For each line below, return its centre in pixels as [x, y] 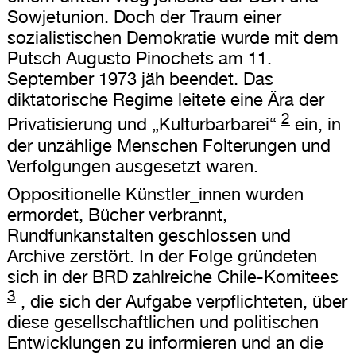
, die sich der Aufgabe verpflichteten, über [181, 302]
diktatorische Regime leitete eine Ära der [165, 100]
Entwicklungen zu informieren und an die [165, 343]
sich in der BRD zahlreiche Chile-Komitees [172, 276]
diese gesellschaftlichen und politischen [163, 322]
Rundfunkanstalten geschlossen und [149, 235]
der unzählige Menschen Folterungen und [168, 145]
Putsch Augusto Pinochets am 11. [139, 58]
